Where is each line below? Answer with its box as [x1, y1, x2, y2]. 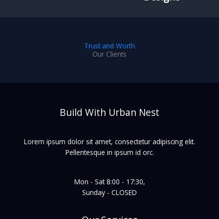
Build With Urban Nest [60, 106, 159, 119]
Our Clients [92, 49, 127, 59]
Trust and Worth [84, 41, 135, 50]
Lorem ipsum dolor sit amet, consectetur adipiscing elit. [24, 137, 195, 147]
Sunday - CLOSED [82, 188, 137, 197]
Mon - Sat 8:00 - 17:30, [74, 177, 145, 187]
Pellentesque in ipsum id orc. [65, 148, 154, 157]
